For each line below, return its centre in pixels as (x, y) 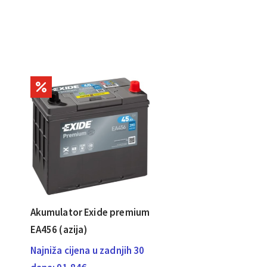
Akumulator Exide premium (90, 212)
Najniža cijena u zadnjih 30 (87, 251)
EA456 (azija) (59, 230)
